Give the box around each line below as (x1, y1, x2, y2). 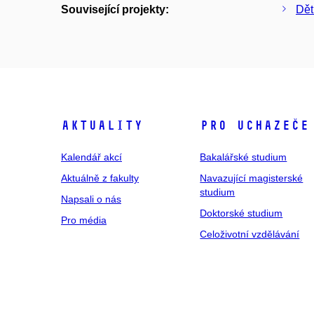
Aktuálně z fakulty (61, 172, 139, 184)
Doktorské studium (200, 207, 283, 219)
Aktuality (61, 118, 143, 133)
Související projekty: (61, 4, 169, 15)
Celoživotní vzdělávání (200, 228, 300, 240)
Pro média (61, 214, 107, 226)
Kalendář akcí (61, 151, 122, 163)
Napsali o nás (61, 193, 121, 205)
